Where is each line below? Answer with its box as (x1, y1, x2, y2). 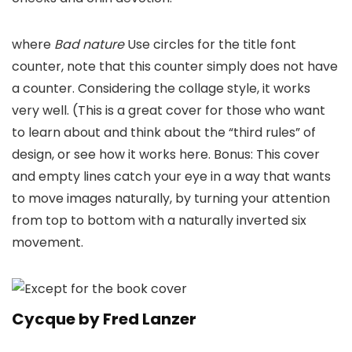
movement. (12, 233, 83, 251)
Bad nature (54, 35, 127, 53)
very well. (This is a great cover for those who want (12, 101, 325, 119)
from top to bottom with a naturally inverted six (12, 211, 306, 229)
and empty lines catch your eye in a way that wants (12, 167, 331, 185)
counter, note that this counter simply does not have (12, 57, 338, 75)
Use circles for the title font (127, 35, 296, 53)
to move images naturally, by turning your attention (12, 189, 330, 207)
